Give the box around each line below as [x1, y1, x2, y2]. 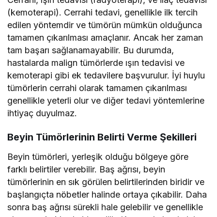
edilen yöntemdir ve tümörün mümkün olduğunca [7, 20, 202, 31]
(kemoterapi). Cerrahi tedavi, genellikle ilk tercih [7, 7, 198, 18]
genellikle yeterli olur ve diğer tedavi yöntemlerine [7, 95, 205, 106]
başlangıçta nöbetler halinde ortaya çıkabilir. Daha [7, 189, 207, 200]
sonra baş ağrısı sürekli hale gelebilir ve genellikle [7, 202, 203, 213]
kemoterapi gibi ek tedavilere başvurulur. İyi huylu [7, 70, 205, 81]
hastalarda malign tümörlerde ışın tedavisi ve [7, 58, 185, 68]
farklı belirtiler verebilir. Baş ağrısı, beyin [7, 164, 166, 175]
